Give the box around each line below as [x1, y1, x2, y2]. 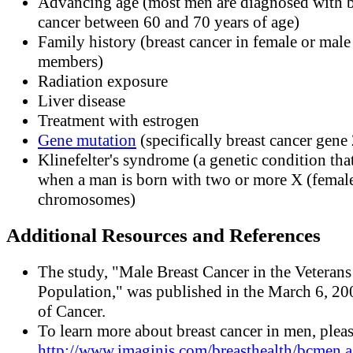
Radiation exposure [38, 71, 168, 91]
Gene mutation [38, 130, 136, 150]
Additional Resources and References [6, 225, 321, 247]
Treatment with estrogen [38, 110, 199, 130]
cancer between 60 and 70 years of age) [38, 12, 299, 32]
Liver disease [38, 91, 125, 110]
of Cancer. [38, 302, 106, 321]
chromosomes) [38, 189, 136, 209]
